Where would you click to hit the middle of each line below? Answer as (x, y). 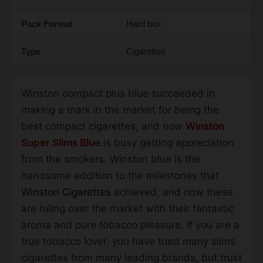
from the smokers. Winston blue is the (111, 159)
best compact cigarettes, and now (103, 127)
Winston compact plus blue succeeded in (118, 94)
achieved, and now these (172, 192)
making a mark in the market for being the (120, 110)
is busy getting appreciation (167, 143)
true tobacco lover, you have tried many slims (128, 242)
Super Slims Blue (61, 143)
